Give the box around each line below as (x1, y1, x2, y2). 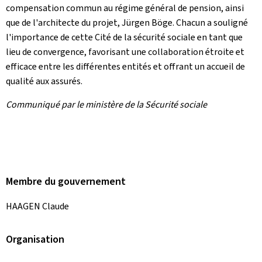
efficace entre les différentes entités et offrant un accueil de (6, 60, 245, 73)
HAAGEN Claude (6, 199, 69, 212)
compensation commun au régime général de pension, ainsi (6, 2, 244, 14)
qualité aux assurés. (6, 75, 82, 87)
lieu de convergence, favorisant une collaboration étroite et (6, 46, 244, 58)
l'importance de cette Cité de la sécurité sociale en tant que (6, 31, 243, 43)
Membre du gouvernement (6, 174, 126, 188)
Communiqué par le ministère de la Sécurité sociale (6, 98, 207, 111)
